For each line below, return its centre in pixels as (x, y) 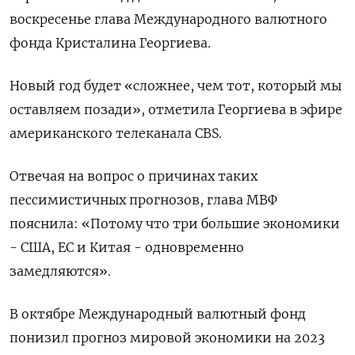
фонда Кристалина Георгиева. (110, 42)
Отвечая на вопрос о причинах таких (134, 176)
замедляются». (60, 271)
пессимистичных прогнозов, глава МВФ (143, 199)
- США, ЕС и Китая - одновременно (127, 247)
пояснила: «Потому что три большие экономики (175, 223)
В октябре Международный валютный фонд (158, 313)
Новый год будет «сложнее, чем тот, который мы (176, 85)
